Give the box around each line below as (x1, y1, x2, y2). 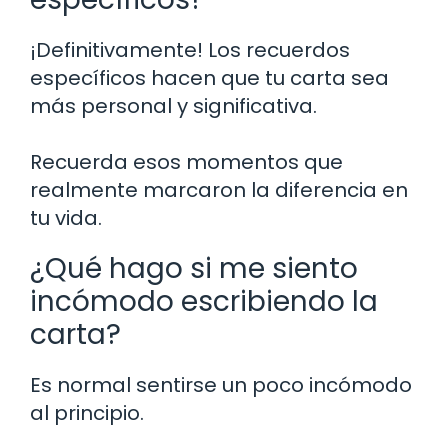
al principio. (30, 398, 144, 427)
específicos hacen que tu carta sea (30, 63, 389, 92)
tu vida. (30, 203, 102, 232)
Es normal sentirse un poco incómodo (30, 370, 412, 399)
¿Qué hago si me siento (30, 248, 358, 288)
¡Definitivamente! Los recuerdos (30, 35, 350, 64)
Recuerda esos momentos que (30, 147, 343, 176)
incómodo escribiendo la (30, 281, 378, 321)
